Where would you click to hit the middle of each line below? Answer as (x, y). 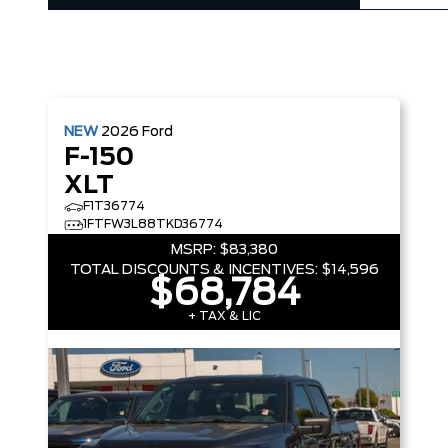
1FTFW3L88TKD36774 (153, 224)
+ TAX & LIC (224, 316)
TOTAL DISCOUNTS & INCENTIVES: (193, 270)
